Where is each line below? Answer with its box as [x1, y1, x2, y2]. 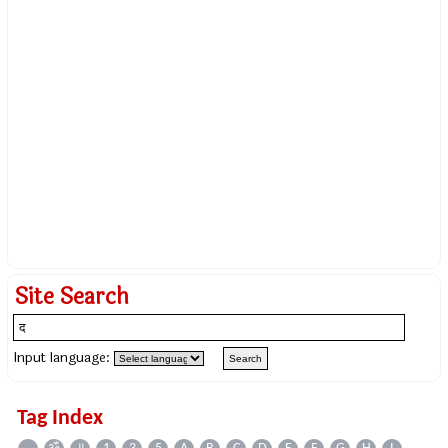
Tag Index [17, 407, 103, 430]
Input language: [13, 347, 115, 368]
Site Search [15, 280, 130, 314]
